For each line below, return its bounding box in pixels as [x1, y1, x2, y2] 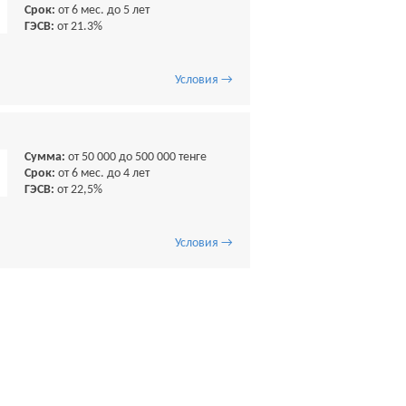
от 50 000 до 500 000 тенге [65, 150, 207, 165]
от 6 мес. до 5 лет [55, 4, 150, 17]
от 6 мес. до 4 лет [55, 167, 150, 181]
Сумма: [24, 150, 65, 165]
